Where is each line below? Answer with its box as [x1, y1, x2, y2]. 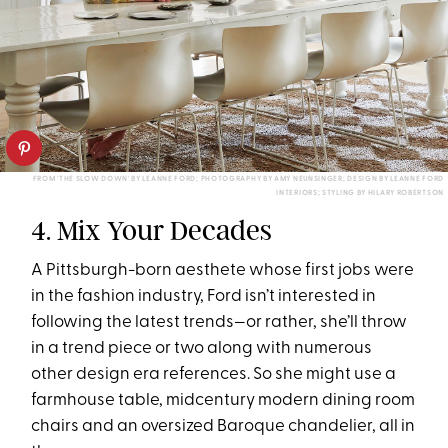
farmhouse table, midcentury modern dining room [31, 392, 416, 410]
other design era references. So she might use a [31, 366, 397, 384]
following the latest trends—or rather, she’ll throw [31, 314, 408, 332]
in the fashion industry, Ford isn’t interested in [31, 288, 377, 306]
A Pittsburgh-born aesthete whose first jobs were [31, 262, 415, 280]
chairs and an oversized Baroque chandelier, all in [31, 418, 416, 436]
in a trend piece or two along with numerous [31, 340, 373, 358]
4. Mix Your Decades [31, 214, 273, 248]
